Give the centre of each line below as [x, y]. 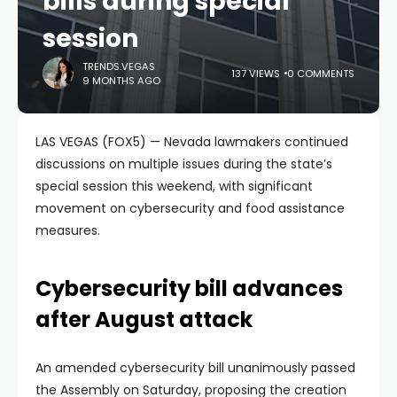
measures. [68, 230]
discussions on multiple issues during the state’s [184, 164]
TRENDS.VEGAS [119, 66]
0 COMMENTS [321, 73]
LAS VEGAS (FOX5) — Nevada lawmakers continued [192, 142]
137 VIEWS [256, 73]
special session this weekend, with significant [174, 186]
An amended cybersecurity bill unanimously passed [195, 368]
